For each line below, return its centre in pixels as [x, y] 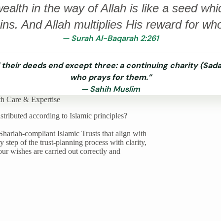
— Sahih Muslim [110, 89]
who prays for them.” [110, 77]
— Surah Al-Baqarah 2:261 [110, 38]
